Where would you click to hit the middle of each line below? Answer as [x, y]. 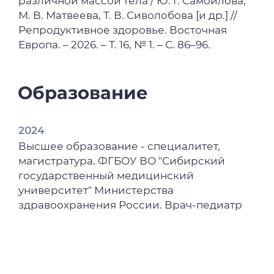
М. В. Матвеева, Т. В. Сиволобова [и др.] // [128, 15]
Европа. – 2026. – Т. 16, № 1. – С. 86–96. [115, 44]
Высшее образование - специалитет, [120, 146]
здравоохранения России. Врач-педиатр [131, 205]
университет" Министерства [96, 191]
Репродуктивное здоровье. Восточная [123, 30]
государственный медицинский [106, 176]
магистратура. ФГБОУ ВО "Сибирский [122, 161]
